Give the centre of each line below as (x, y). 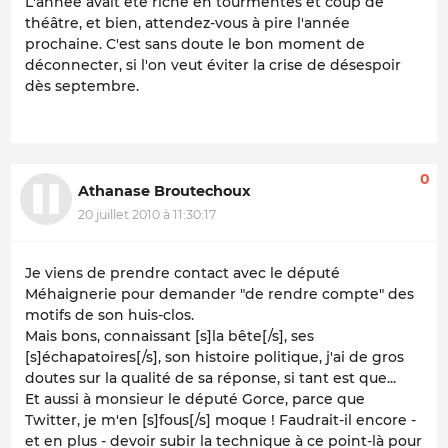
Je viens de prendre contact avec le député (182, 272)
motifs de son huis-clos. (109, 314)
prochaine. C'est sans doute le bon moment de (195, 43)
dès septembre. (82, 85)
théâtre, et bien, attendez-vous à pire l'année (187, 22)
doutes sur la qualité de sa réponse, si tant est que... (210, 377)
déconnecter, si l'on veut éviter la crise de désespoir (213, 64)
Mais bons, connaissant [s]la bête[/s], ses (169, 335)
